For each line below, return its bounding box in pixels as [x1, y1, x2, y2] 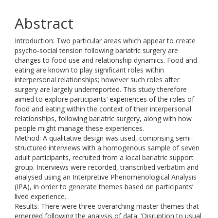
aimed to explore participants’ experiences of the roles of [15, 94, 194, 104]
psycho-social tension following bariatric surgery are [15, 46, 178, 55]
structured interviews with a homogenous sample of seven [15, 143, 200, 152]
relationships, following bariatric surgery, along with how [15, 114, 192, 123]
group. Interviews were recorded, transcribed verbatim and [15, 163, 199, 172]
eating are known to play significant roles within [15, 65, 164, 74]
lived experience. [15, 192, 66, 201]
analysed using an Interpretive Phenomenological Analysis [15, 172, 197, 182]
